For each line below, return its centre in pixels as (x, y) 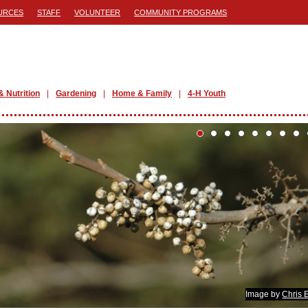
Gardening (76, 93)
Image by (264, 294)
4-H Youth (207, 93)
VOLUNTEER (97, 12)
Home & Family (142, 93)
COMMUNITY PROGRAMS (180, 12)
